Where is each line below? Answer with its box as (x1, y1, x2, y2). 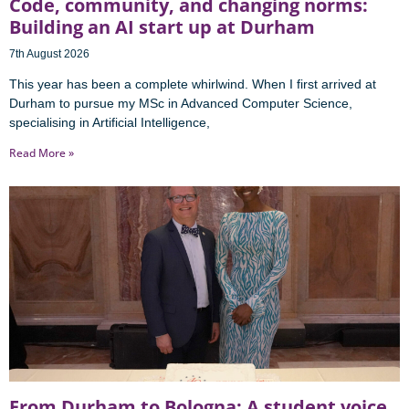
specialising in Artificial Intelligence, (9, 115, 210, 131)
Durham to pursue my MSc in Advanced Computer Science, (9, 96, 352, 111)
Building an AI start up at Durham (9, 15, 315, 40)
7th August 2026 (9, 47, 89, 61)
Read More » (9, 145, 74, 162)
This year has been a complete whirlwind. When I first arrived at (9, 77, 376, 92)
